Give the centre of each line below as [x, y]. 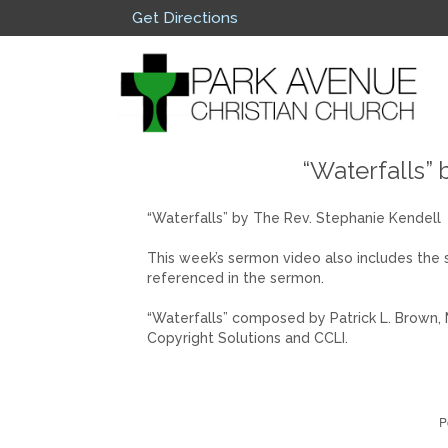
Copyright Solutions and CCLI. [247, 338]
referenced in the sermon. [235, 278]
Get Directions [185, 18]
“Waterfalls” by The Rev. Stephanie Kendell [294, 218]
